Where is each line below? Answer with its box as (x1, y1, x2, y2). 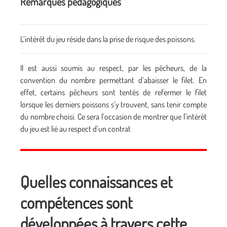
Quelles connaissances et (20, 171, 172, 192)
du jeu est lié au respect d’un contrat (20, 123, 131, 134)
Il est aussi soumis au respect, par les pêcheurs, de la (20, 62, 207, 73)
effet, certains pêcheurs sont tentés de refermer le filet (20, 87, 207, 97)
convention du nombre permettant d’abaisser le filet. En (20, 74, 207, 85)
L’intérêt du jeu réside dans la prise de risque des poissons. (20, 33, 196, 44)
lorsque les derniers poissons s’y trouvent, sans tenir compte (20, 99, 207, 109)
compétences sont (20, 192, 132, 213)
